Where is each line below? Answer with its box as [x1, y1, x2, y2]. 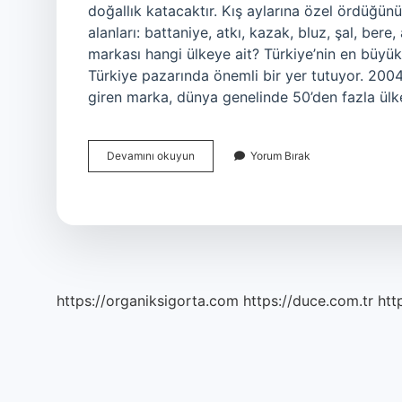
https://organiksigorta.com [57, 292, 239, 310]
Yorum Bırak [250, 149, 310, 162]
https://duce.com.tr [243, 292, 373, 310]
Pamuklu [194, 197, 238, 210]
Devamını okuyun [107, 149, 195, 162]
